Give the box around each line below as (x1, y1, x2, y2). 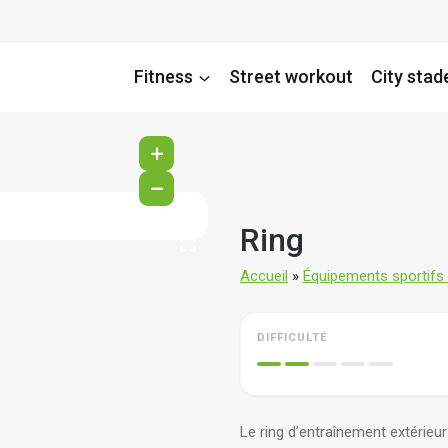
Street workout (229, 66, 353, 87)
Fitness (134, 66, 193, 87)
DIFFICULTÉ (257, 331, 327, 344)
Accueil (240, 267, 288, 285)
